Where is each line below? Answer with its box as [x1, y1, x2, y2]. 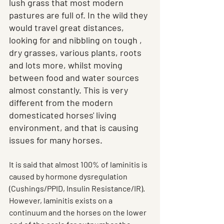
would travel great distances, [9, 22, 126, 33]
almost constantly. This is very [9, 84, 130, 96]
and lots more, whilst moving [9, 59, 124, 71]
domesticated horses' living [9, 109, 118, 121]
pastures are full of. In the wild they [9, 9, 149, 21]
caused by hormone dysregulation [9, 171, 129, 181]
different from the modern [9, 97, 115, 108]
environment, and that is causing [9, 122, 140, 133]
